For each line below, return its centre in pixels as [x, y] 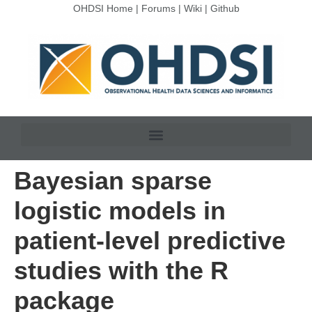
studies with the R [121, 271]
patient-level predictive [150, 241]
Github [225, 8]
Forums [158, 8]
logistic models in [120, 211]
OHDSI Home [103, 8]
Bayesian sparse [113, 181]
